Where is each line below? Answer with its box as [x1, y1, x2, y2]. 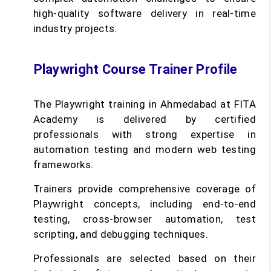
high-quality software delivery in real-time [33, 7, 256, 20]
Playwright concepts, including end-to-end [33, 198, 256, 211]
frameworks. [33, 158, 94, 171]
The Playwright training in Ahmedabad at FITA [33, 98, 256, 111]
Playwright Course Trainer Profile [33, 62, 238, 77]
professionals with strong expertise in [33, 128, 256, 141]
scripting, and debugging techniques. [33, 228, 208, 241]
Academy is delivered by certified [33, 113, 256, 126]
